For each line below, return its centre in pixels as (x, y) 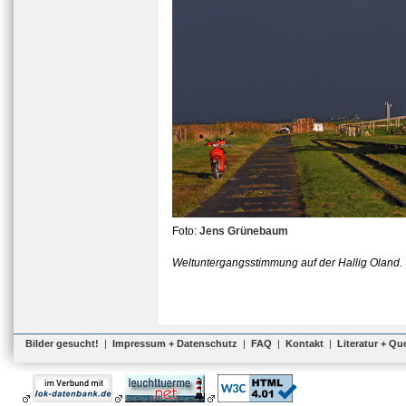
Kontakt (304, 343)
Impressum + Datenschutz (175, 343)
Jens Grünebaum (244, 231)
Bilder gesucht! (62, 343)
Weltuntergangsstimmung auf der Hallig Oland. (287, 263)
